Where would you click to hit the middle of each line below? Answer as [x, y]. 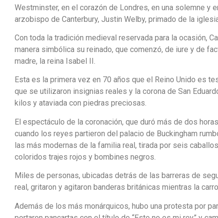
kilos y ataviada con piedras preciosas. [81, 103]
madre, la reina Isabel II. [55, 61]
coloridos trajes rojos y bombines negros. [85, 157]
